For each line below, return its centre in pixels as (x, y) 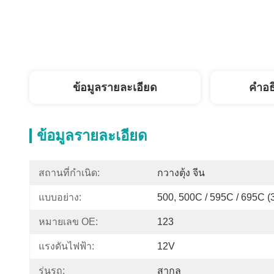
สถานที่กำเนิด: (69, 173)
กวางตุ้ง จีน (181, 173)
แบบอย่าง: (60, 197)
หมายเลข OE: (68, 222)
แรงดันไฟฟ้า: (66, 246)
